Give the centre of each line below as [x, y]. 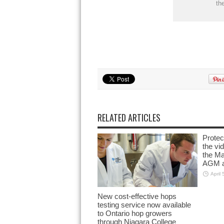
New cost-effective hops [137, 196]
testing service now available [144, 204]
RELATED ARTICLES [129, 117]
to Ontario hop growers [134, 213]
